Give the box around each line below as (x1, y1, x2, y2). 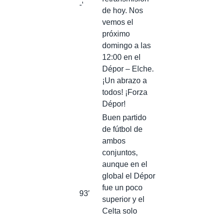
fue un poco (102, 183, 143, 192)
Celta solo (102, 206, 137, 215)
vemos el (102, 18, 133, 26)
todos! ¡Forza (102, 88, 147, 96)
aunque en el (102, 160, 147, 168)
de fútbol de (102, 125, 143, 133)
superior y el (102, 195, 145, 203)
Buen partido (102, 113, 146, 122)
